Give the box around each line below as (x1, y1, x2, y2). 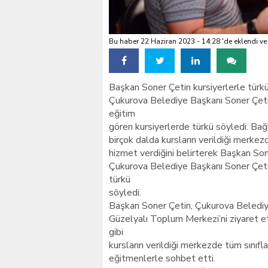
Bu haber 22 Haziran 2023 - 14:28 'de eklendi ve (109, 36, 267, 46)
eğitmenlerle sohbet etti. (109, 252, 215, 265)
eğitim (109, 107, 135, 120)
